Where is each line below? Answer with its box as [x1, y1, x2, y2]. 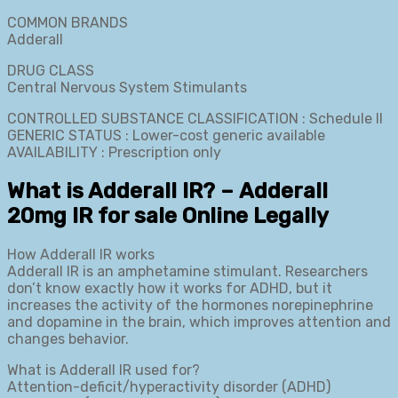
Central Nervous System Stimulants [7, 79, 247, 97]
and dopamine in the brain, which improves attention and [7, 314, 391, 331]
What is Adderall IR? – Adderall [7, 179, 328, 204]
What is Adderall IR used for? [7, 362, 200, 379]
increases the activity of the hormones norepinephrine [7, 297, 373, 314]
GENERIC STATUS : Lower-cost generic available [7, 127, 325, 145]
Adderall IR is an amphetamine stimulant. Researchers [7, 263, 368, 281]
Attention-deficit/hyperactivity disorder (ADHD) [7, 378, 330, 396]
